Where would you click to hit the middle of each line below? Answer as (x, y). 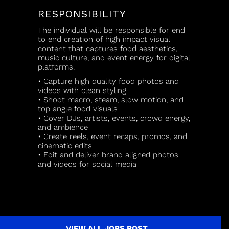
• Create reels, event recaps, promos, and (112, 136)
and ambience (63, 127)
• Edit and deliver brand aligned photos (108, 155)
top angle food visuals (78, 109)
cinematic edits (65, 146)
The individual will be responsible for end (111, 30)
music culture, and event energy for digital (114, 58)
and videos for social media (87, 164)
